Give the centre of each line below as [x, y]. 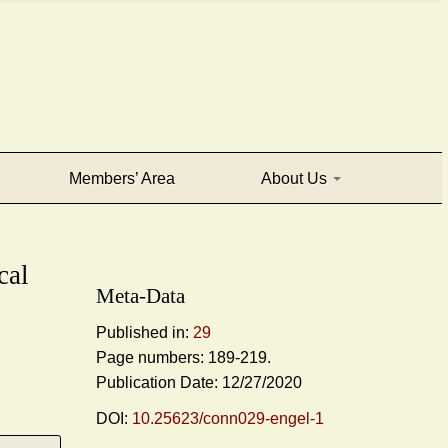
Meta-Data [140, 296]
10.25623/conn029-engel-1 [228, 419]
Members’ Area [122, 178]
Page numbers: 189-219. [183, 358]
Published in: [144, 333]
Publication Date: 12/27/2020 [199, 383]
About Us [296, 178]
